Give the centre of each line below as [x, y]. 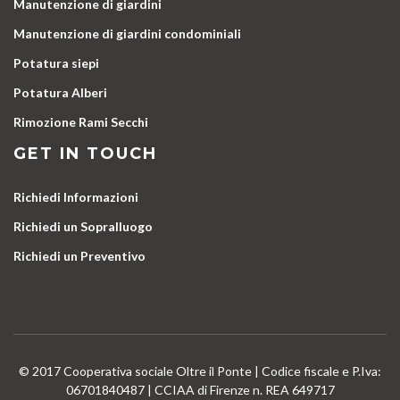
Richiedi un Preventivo [79, 255]
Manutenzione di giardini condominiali [127, 33]
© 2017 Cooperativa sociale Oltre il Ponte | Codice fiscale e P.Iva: [200, 371]
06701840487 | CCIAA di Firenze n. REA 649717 [200, 389]
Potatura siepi [56, 62]
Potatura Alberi [60, 92]
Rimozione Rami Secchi [81, 121]
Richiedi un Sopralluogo [83, 226]
